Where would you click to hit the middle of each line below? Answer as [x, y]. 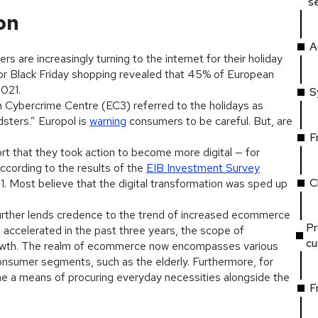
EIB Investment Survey [203, 168]
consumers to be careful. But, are [209, 121]
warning [108, 121]
